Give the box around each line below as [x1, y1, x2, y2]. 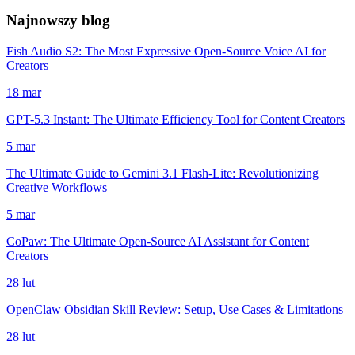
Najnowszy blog [6, 11, 110, 29]
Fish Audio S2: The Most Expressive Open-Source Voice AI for [6, 44, 326, 58]
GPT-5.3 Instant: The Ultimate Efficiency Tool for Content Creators [6, 112, 345, 126]
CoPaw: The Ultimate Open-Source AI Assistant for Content [6, 234, 309, 248]
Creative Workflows [6, 180, 107, 194]
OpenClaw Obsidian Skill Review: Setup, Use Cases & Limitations [6, 302, 343, 316]
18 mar [6, 85, 41, 99]
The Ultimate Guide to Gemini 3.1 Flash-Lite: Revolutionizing [6, 166, 319, 180]
